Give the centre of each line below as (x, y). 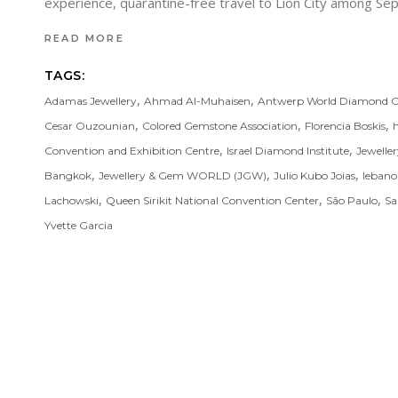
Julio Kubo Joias (314, 175)
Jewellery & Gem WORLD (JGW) (183, 175)
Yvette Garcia (79, 225)
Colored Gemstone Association (220, 125)
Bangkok (68, 175)
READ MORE (84, 38)
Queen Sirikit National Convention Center (212, 200)
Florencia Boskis (345, 125)
